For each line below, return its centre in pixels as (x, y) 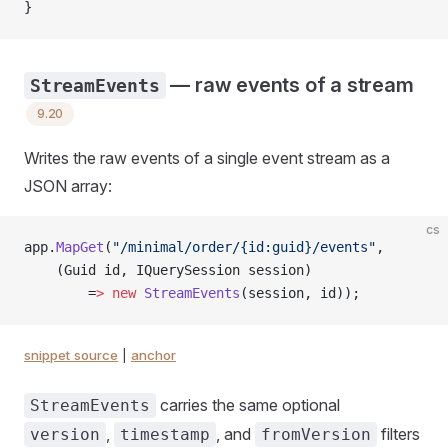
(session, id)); (300, 293)
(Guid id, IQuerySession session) (168, 270)
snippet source (71, 355)
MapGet (80, 247)
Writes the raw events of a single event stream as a (207, 158)
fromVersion (316, 434)
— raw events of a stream (289, 85)
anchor (153, 355)
